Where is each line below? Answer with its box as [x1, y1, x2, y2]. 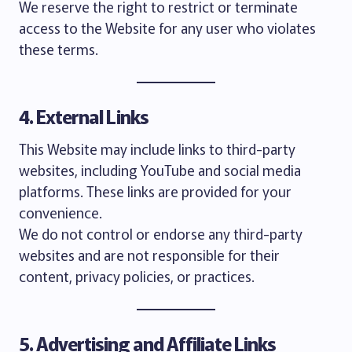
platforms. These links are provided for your [19, 181, 291, 201]
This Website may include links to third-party [19, 138, 295, 159]
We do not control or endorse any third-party [19, 223, 302, 244]
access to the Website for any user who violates [19, 17, 316, 38]
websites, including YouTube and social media [19, 159, 301, 180]
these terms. [19, 38, 98, 59]
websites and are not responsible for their [19, 244, 280, 265]
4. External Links [19, 102, 148, 130]
